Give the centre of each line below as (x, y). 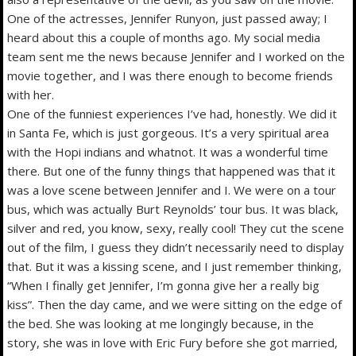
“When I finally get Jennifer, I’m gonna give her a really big (164, 285)
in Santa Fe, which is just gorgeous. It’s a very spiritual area (168, 132)
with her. (31, 94)
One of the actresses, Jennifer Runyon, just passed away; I (168, 18)
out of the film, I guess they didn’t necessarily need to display (176, 247)
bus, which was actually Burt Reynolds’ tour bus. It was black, (173, 209)
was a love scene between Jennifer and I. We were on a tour (172, 190)
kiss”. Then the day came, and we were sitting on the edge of (175, 304)
